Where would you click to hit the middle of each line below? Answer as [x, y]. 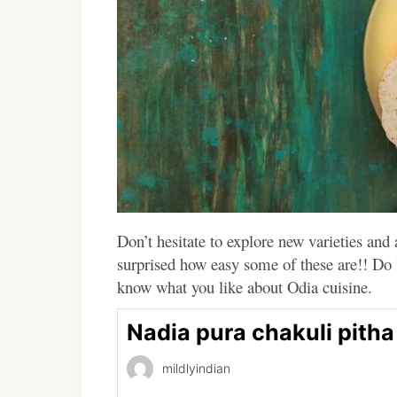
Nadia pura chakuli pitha [261, 332]
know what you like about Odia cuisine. [247, 286]
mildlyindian [196, 369]
